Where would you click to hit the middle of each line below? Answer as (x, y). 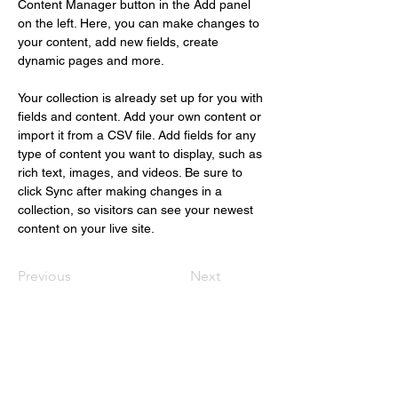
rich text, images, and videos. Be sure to (132, 172)
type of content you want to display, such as (142, 154)
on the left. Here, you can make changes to (140, 23)
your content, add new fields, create (120, 42)
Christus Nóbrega (97, 336)
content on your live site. (88, 228)
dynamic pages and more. (91, 60)
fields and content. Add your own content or (141, 116)
